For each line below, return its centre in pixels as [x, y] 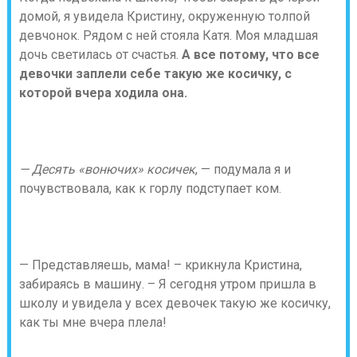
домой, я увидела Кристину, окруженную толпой [164, 16]
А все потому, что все [250, 55]
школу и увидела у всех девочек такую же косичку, [175, 303]
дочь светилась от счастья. [100, 55]
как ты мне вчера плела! [92, 322]
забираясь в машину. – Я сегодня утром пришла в [167, 284]
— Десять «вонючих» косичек [107, 169]
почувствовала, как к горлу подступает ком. [150, 188]
